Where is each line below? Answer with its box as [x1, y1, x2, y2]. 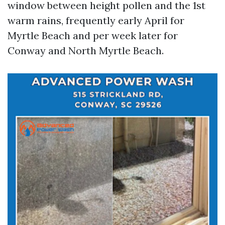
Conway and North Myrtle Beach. [8, 44, 164, 57]
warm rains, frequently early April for [8, 14, 184, 27]
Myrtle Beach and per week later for [8, 29, 178, 42]
